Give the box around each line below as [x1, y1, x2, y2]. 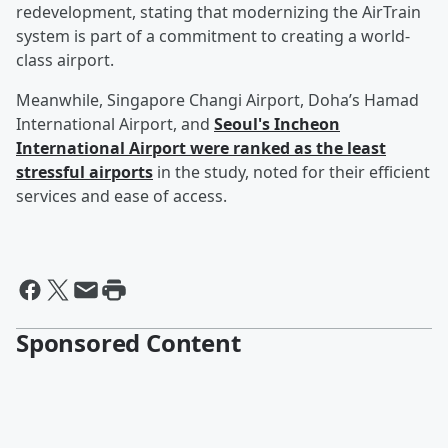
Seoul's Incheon [214, 113, 340, 136]
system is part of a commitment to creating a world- [16, 25, 410, 48]
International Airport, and [16, 113, 214, 136]
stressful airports [16, 161, 153, 184]
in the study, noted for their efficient [153, 161, 430, 184]
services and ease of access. [16, 185, 227, 208]
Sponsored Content [16, 326, 241, 360]
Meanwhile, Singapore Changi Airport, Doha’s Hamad [16, 89, 419, 112]
